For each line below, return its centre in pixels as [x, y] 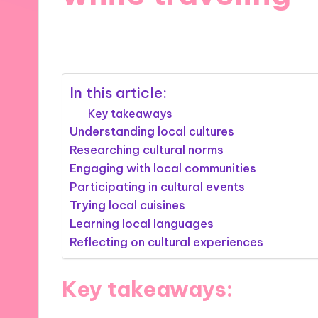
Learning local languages [142, 223]
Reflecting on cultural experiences [167, 242]
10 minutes [204, 35]
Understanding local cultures [152, 131]
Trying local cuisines [128, 205]
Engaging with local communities [163, 168]
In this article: [119, 93]
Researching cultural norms [147, 149]
